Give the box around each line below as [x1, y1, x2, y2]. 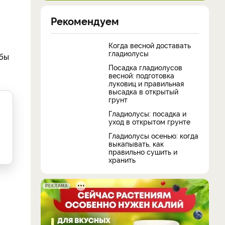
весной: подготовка [108, 70, 174, 80]
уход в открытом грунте [108, 117, 190, 126]
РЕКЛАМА [45, 183, 68, 188]
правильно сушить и [108, 147, 177, 156]
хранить [108, 155, 136, 164]
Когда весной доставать [108, 40, 191, 50]
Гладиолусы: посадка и [108, 108, 186, 118]
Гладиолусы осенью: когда [108, 131, 198, 140]
